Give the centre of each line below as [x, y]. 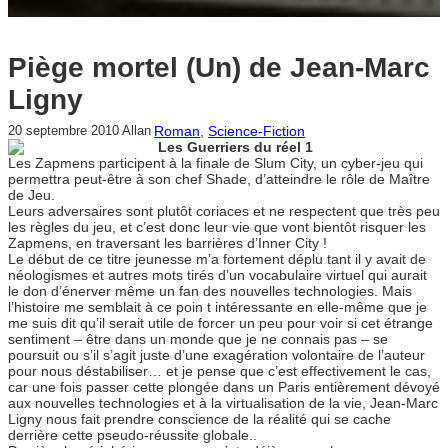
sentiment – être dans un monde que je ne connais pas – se [198, 339]
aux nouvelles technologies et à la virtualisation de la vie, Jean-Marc [223, 403]
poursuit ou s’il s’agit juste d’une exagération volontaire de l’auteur [216, 355]
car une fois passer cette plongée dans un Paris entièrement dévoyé [224, 387]
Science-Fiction [257, 131]
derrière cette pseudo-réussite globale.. [132, 435]
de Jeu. [31, 195]
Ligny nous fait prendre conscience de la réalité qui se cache [199, 419]
